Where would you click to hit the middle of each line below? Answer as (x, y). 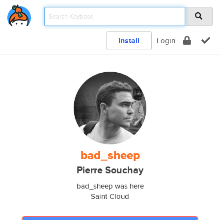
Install (129, 41)
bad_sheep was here (110, 186)
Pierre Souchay (110, 170)
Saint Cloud (110, 196)
